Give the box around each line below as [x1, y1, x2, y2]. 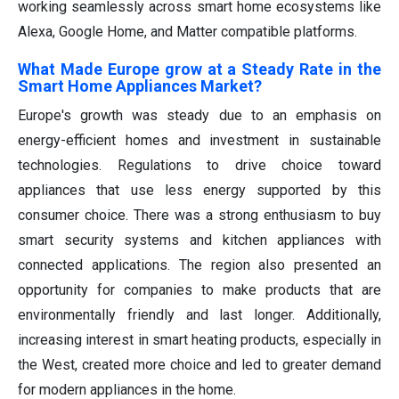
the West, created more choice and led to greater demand [18, 355, 381, 373]
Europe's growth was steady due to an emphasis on [18, 106, 381, 124]
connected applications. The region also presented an [18, 256, 381, 273]
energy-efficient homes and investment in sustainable [18, 131, 381, 149]
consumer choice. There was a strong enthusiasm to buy [18, 206, 381, 224]
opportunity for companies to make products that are [18, 281, 381, 298]
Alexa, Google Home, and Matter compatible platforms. [18, 22, 357, 40]
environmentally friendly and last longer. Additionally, [18, 305, 381, 323]
